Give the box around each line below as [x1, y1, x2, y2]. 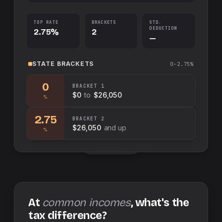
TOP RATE [34, 19, 59, 25]
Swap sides [97, 141, 132, 149]
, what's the [130, 196, 189, 209]
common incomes [42, 196, 131, 209]
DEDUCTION [149, 25, 177, 31]
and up [104, 123, 127, 132]
